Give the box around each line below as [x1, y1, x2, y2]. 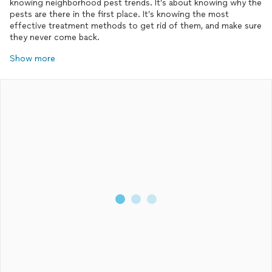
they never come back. [10, 32, 100, 42]
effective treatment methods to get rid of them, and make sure [10, 21, 262, 31]
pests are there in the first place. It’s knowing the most [10, 9, 229, 19]
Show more [10, 53, 55, 64]
